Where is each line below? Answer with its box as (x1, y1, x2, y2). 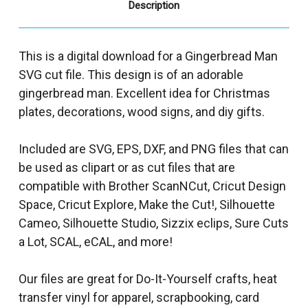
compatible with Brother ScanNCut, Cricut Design (19, 178, 286, 193)
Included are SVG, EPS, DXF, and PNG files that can (19, 141, 289, 156)
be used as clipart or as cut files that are (19, 159, 235, 175)
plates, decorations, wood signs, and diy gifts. (19, 104, 265, 119)
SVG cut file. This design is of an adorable (19, 67, 243, 82)
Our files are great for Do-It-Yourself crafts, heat (19, 271, 277, 286)
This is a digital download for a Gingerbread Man (19, 48, 278, 63)
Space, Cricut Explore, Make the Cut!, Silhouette (19, 197, 275, 212)
